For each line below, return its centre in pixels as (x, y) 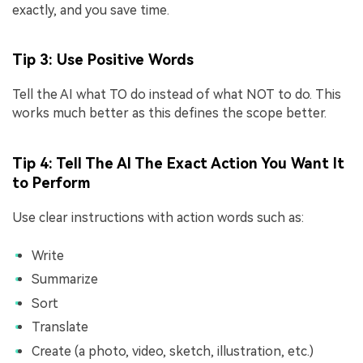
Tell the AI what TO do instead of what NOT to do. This (177, 95)
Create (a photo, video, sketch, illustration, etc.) (173, 351)
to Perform (51, 182)
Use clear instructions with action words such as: (158, 217)
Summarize (65, 280)
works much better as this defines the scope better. (169, 113)
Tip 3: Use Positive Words (103, 60)
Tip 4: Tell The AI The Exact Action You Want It (178, 163)
